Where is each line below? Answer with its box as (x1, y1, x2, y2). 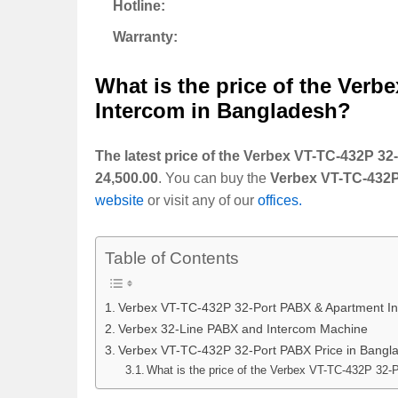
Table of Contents (105, 248, 239, 267)
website (95, 193, 144, 209)
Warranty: (113, 29, 178, 45)
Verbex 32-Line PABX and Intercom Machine (117, 321, 368, 336)
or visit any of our (144, 193, 258, 209)
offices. (258, 193, 302, 209)
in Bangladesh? (191, 99, 351, 123)
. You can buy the (158, 171, 270, 187)
